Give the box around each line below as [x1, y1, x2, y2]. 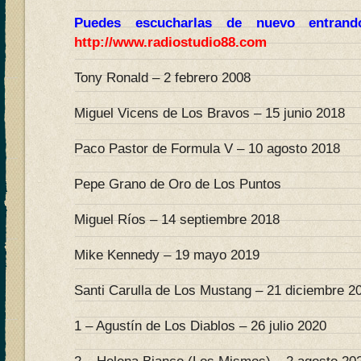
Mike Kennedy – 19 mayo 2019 [74, 247, 259, 263]
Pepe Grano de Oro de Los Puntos [74, 176, 281, 192]
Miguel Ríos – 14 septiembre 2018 [74, 212, 280, 227]
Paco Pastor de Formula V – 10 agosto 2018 [74, 141, 340, 156]
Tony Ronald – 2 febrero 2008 [74, 70, 251, 85]
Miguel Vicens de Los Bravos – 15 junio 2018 [74, 106, 345, 121]
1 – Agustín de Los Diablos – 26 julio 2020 [74, 318, 326, 334]
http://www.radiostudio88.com [74, 35, 267, 50]
